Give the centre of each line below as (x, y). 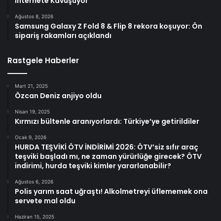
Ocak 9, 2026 (31, 137)
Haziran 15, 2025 (35, 217)
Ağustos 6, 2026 (34, 182)
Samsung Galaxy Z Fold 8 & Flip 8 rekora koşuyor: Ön (109, 26)
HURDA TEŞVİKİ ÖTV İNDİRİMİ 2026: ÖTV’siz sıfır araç (107, 147)
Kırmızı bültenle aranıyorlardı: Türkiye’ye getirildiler (107, 122)
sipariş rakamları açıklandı (63, 36)
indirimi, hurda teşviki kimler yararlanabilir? (93, 166)
